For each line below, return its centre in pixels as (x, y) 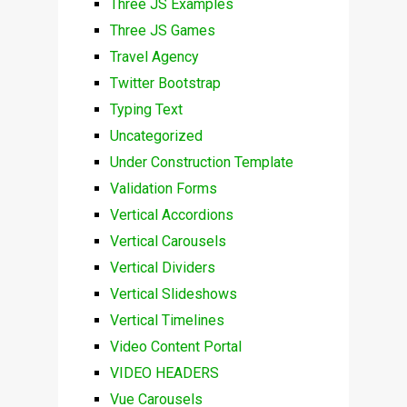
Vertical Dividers (162, 268)
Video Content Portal (175, 347)
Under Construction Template (201, 163)
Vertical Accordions (171, 215)
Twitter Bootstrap (165, 84)
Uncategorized (156, 136)
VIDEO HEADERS (164, 373)
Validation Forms (163, 189)
